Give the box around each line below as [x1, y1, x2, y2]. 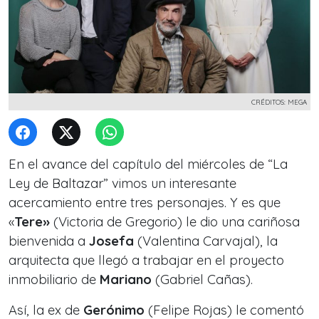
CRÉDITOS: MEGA [251, 98, 307, 106]
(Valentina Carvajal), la [134, 233, 278, 249]
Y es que [230, 194, 281, 211]
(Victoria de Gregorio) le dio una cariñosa [50, 214, 300, 230]
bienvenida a [9, 233, 89, 249]
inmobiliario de [9, 271, 100, 288]
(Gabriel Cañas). [152, 271, 256, 288]
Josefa [89, 233, 134, 249]
